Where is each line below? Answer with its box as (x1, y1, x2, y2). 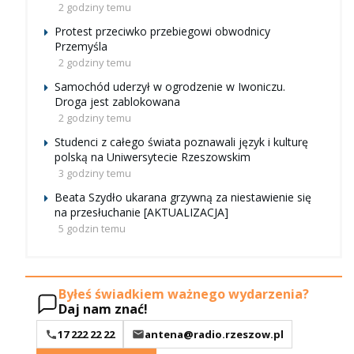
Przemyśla (55, 39, 107, 55)
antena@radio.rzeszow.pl (145, 326, 284, 341)
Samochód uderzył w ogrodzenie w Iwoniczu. (55, 79, 285, 95)
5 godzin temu (58, 221, 126, 236)
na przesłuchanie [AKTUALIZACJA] (55, 205, 228, 220)
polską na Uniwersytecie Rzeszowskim (55, 149, 250, 165)
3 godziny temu (58, 166, 131, 181)
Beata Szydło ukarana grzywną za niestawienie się (55, 190, 311, 205)
